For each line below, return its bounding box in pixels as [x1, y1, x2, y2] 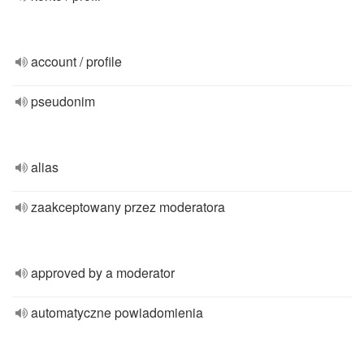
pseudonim [31, 92, 95, 110]
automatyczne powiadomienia [31, 303, 203, 322]
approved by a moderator [31, 263, 175, 282]
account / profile [31, 52, 122, 71]
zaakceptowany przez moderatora [31, 197, 225, 216]
